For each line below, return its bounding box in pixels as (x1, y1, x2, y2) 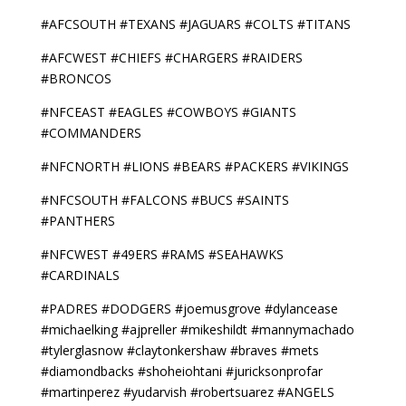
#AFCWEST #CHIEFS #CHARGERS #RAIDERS (40, 49, 303, 66)
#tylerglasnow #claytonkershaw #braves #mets (40, 342, 319, 359)
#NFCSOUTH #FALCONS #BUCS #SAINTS (40, 191, 289, 208)
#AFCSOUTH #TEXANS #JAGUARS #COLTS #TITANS (40, 15, 351, 33)
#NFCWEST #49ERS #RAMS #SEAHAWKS (40, 246, 284, 263)
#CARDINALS (40, 266, 120, 284)
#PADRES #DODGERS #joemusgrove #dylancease (40, 300, 338, 317)
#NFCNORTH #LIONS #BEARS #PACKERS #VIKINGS (40, 158, 349, 175)
